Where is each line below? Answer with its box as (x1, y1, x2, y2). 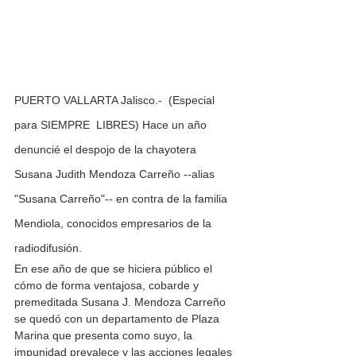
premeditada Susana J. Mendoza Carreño (14, 296, 229, 309)
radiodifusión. (14, 242, 82, 255)
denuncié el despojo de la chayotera (14, 143, 199, 157)
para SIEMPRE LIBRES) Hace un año (14, 118, 210, 132)
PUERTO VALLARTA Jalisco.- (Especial (14, 94, 218, 107)
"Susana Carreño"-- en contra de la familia (14, 192, 230, 206)
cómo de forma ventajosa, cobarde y (14, 279, 202, 292)
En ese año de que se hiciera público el (14, 262, 215, 276)
